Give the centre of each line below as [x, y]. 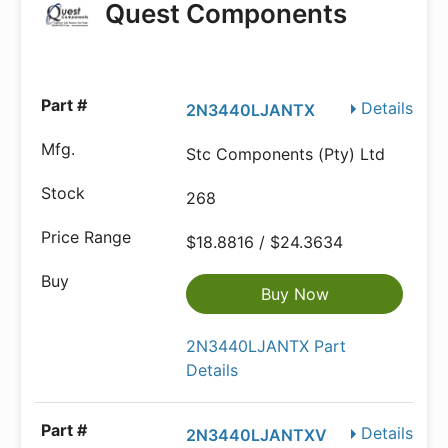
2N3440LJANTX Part [266, 346]
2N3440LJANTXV [257, 435]
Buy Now [294, 294]
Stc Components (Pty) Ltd [286, 154]
